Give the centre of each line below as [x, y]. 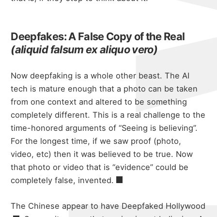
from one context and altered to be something [99, 101]
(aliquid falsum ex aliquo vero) [84, 50]
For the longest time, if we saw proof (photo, [96, 141]
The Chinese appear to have [66, 206]
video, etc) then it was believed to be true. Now [102, 154]
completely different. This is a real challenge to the [108, 115]
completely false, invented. [62, 180]
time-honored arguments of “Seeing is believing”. [104, 128]
